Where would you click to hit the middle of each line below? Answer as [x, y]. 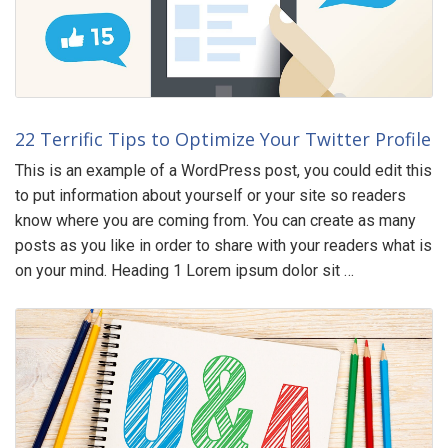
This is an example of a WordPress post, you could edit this [223, 171]
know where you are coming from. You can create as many [215, 221]
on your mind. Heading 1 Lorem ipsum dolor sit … [184, 271]
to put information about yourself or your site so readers [210, 196]
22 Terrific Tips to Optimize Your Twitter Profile [223, 139]
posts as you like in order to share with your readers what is [223, 246]
